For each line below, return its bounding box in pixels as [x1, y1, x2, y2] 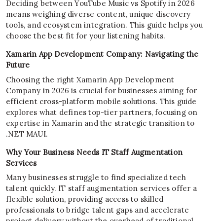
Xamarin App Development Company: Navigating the [6, 49, 199, 59]
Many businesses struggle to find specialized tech [6, 173, 186, 183]
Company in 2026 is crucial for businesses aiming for [6, 85, 197, 95]
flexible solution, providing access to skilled [6, 194, 164, 204]
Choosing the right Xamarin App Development [6, 74, 175, 84]
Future [6, 60, 30, 70]
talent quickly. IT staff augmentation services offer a [6, 184, 197, 193]
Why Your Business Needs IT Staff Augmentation [6, 147, 183, 157]
